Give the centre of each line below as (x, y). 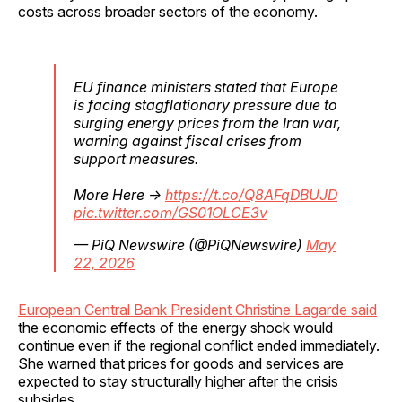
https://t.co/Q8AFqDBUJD (251, 194)
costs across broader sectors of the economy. (168, 11)
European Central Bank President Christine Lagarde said (197, 309)
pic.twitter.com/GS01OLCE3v (170, 212)
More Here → (119, 194)
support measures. (136, 158)
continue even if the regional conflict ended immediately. (199, 345)
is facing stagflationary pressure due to (205, 105)
